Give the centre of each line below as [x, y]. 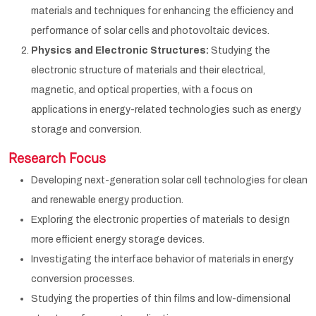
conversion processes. [83, 279]
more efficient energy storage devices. [118, 239]
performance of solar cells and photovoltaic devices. [150, 30]
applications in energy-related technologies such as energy [166, 109]
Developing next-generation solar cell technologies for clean [169, 180]
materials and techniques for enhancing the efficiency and [162, 11]
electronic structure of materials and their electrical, [148, 70]
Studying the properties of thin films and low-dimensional [161, 298]
